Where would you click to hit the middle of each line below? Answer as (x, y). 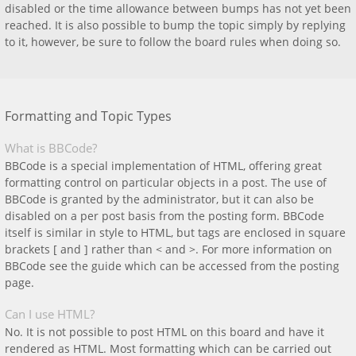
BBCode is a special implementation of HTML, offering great (163, 166)
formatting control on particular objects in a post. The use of (166, 182)
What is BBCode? (51, 148)
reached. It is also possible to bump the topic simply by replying (175, 25)
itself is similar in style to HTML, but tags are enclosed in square (175, 232)
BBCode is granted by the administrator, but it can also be (159, 199)
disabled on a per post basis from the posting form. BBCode (164, 216)
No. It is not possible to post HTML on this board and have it (164, 332)
